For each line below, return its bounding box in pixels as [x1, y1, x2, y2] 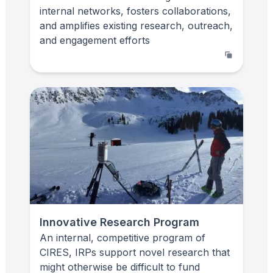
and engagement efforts [40, 34, 150, 46]
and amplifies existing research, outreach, [40, 19, 233, 32]
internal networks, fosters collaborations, [40, 4, 231, 17]
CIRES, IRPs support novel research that [40, 246, 230, 258]
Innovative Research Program [40, 215, 199, 229]
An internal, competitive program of [40, 231, 205, 244]
